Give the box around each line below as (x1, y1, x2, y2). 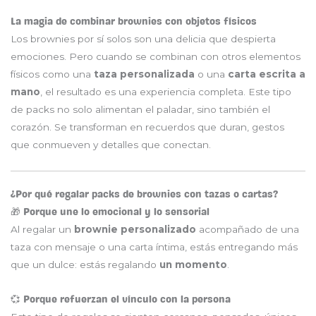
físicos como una (11, 68, 94, 80)
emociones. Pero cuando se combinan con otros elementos (11, 50, 300, 62)
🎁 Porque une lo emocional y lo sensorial (11, 207, 209, 218)
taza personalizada (94, 68, 195, 80)
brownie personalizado (74, 224, 196, 236)
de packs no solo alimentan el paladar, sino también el (11, 103, 270, 115)
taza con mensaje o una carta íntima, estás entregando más (11, 241, 298, 253)
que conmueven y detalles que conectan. (11, 138, 211, 150)
